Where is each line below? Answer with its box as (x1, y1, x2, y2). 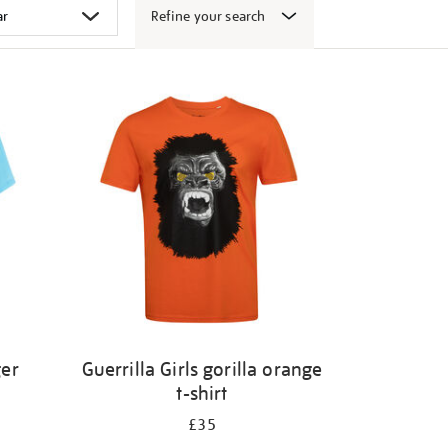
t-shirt (176, 381, 228, 405)
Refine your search (150, 7, 266, 25)
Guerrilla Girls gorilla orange (81, 357, 323, 381)
